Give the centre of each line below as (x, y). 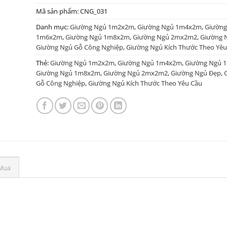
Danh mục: (53, 27)
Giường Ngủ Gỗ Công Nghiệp (79, 47)
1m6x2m (49, 37)
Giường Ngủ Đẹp (196, 73)
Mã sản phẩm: (58, 11)
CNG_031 (93, 11)
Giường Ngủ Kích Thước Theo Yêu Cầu (145, 83)
